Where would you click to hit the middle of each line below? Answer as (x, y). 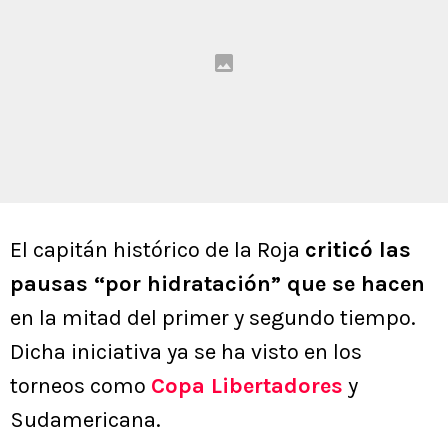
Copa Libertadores (247, 386)
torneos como (80, 386)
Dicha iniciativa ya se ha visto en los (186, 352)
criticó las (358, 250)
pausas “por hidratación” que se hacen (217, 284)
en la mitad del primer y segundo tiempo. (213, 318)
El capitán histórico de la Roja (157, 250)
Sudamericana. (85, 420)
